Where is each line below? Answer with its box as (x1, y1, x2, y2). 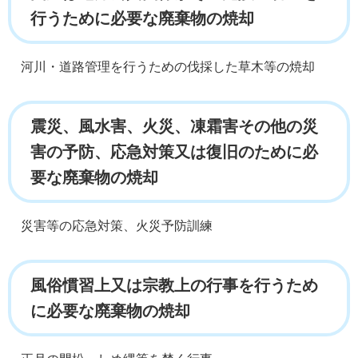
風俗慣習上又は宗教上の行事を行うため (30, 276, 318, 295)
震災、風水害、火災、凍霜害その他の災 (30, 117, 318, 136)
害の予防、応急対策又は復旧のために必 (30, 143, 318, 161)
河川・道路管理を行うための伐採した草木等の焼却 (21, 60, 315, 74)
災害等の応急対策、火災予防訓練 (21, 219, 213, 233)
